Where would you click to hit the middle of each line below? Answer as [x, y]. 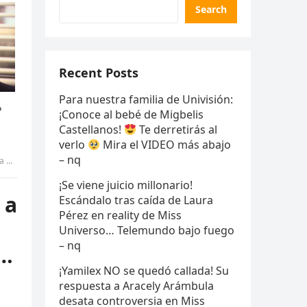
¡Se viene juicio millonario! [126, 185]
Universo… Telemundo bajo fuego [147, 230]
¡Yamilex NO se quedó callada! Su [144, 271]
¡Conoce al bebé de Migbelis [131, 114]
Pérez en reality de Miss [120, 215]
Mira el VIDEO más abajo [166, 145]
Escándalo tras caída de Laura [136, 200]
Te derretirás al [177, 130]
